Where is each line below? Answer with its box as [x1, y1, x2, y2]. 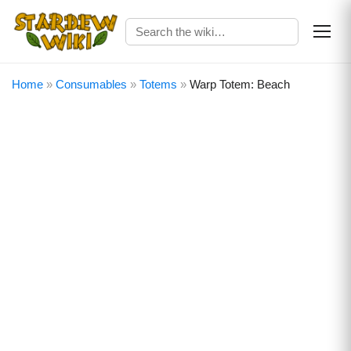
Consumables [56, 78, 127, 91]
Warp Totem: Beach [190, 78, 290, 91]
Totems [139, 78, 177, 91]
